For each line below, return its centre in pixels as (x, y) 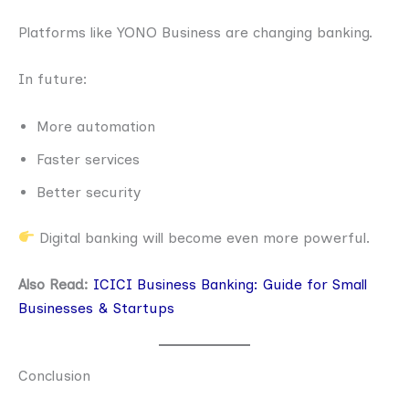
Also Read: (56, 285)
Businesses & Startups (96, 309)
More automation (96, 126)
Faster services (88, 159)
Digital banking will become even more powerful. (203, 237)
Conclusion (54, 375)
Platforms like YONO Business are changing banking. (195, 32)
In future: (53, 79)
